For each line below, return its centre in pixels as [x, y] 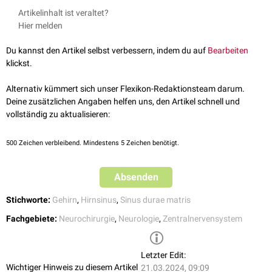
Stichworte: [28, 200]
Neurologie [139, 219]
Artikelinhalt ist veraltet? [63, 13]
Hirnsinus [99, 200]
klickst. [19, 63]
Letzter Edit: [163, 255]
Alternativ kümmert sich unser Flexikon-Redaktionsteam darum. [125, 89]
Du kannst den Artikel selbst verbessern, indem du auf [107, 51]
